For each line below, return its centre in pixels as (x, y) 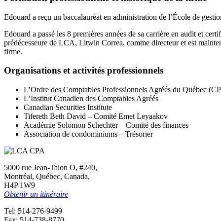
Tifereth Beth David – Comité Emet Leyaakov (96, 116)
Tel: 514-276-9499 (33, 211)
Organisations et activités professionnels (84, 71)
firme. (13, 51)
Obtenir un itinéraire (36, 194)
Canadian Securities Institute (68, 107)
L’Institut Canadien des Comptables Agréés (91, 98)
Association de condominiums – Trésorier (88, 134)
